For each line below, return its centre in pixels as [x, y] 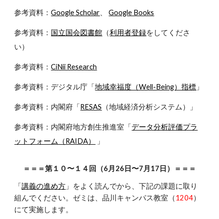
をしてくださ [168, 33]
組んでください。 [44, 198]
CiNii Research [74, 67]
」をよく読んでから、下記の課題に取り [132, 186]
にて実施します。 [44, 209]
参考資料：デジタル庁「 [55, 87]
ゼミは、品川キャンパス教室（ [124, 198]
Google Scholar [76, 12]
